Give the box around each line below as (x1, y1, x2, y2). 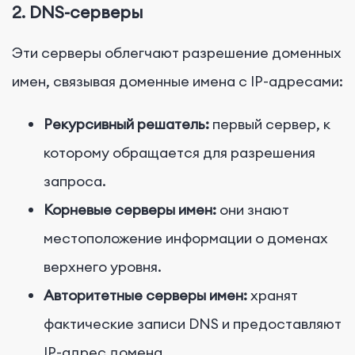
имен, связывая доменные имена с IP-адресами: (12, 71, 343, 90)
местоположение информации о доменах (44, 228, 328, 247)
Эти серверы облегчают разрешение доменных (12, 43, 342, 62)
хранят (250, 285, 298, 304)
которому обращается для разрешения (44, 143, 315, 162)
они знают (219, 200, 289, 219)
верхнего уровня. (44, 257, 162, 276)
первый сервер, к (212, 114, 330, 133)
